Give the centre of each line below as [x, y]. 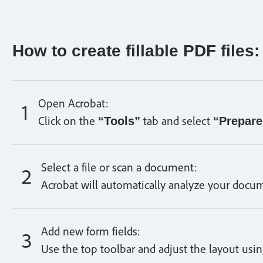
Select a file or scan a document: [119, 167]
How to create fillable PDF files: [136, 51]
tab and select [177, 121]
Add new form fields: [91, 231]
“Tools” [119, 121]
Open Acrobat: [74, 103]
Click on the [68, 121]
